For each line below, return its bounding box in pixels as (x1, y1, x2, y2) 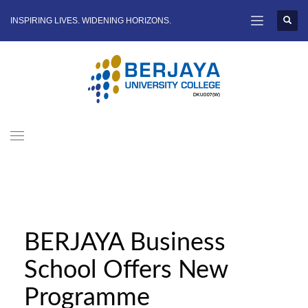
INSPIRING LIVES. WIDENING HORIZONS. (10, 16, 171, 25)
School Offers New (24, 257, 228, 283)
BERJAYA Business (24, 230, 225, 255)
